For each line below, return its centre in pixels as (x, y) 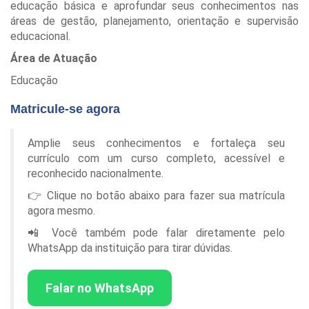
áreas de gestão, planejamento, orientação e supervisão (154, 21)
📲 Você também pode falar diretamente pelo (156, 232)
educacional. (40, 36)
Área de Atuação (54, 58)
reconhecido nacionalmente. (96, 173)
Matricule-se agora (65, 109)
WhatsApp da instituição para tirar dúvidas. (130, 248)
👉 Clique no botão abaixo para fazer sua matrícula (156, 195)
